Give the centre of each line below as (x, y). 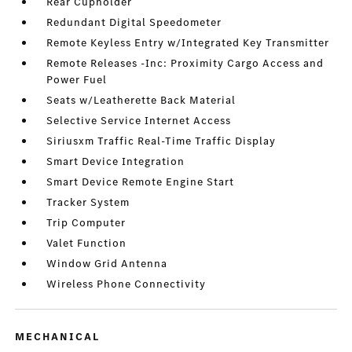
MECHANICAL (58, 337)
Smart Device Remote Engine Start (141, 182)
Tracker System (88, 203)
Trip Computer (86, 223)
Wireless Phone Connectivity (126, 284)
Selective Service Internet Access (139, 121)
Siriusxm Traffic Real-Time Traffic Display (161, 141)
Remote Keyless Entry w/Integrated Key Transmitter (188, 43)
